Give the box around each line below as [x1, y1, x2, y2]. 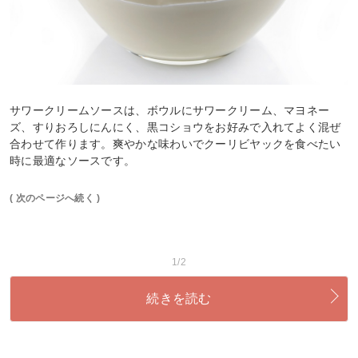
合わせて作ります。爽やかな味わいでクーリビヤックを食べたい [10, 137, 341, 151]
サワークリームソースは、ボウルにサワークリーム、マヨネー [10, 104, 330, 117]
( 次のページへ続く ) [10, 193, 101, 205]
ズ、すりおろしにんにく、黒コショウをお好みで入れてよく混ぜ [10, 121, 341, 134]
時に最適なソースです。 [10, 154, 136, 168]
